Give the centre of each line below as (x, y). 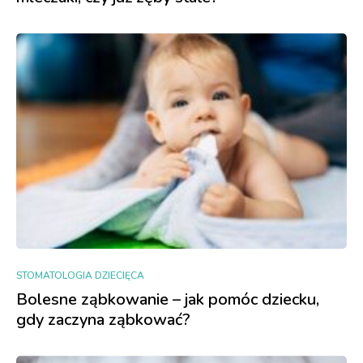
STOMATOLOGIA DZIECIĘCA (80, 276)
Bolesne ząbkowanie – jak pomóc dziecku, (168, 300)
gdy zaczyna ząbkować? (103, 320)
